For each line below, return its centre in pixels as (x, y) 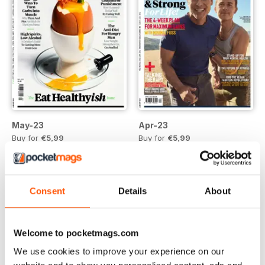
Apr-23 (153, 125)
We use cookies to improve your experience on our (119, 251)
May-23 (28, 125)
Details (132, 190)
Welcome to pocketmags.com (76, 232)
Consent (47, 190)
